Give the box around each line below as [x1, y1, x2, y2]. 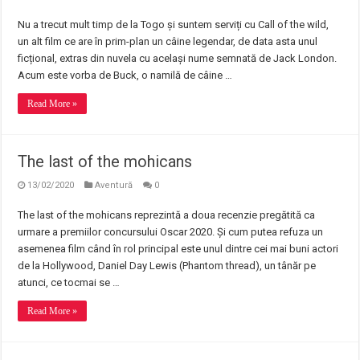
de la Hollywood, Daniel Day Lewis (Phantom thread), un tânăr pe [18, 260, 317, 272]
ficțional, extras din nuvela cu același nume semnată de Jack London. [18, 52, 337, 64]
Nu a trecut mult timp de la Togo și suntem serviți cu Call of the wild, [18, 18, 329, 31]
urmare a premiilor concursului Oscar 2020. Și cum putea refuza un [18, 226, 324, 238]
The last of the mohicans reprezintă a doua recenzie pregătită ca [18, 209, 316, 221]
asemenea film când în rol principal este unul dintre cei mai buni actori [18, 243, 339, 255]
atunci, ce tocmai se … [18, 276, 121, 288]
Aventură [95, 180, 133, 190]
